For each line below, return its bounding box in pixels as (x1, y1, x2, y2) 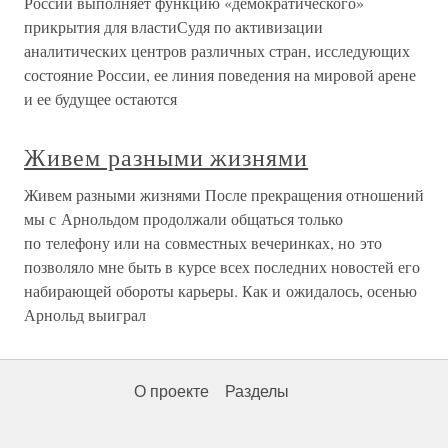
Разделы (225, 383, 289, 400)
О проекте (134, 383, 209, 400)
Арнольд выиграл (24, 304, 146, 325)
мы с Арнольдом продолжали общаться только (24, 208, 343, 229)
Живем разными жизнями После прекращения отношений (24, 184, 424, 205)
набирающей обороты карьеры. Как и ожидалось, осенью (24, 280, 417, 301)
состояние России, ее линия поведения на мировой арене (24, 64, 416, 85)
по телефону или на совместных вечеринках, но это (24, 232, 382, 253)
